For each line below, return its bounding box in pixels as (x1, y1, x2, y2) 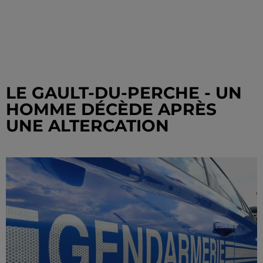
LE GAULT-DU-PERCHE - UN (6, 83, 242, 103)
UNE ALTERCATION (6, 116, 169, 136)
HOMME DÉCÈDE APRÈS (6, 99, 217, 119)
